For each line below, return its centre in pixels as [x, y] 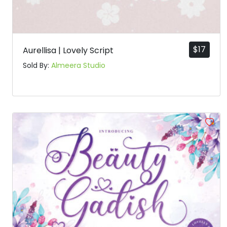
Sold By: [37, 66]
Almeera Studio [78, 66]
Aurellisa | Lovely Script [68, 51]
